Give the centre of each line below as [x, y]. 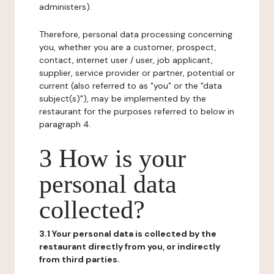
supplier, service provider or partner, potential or [137, 73]
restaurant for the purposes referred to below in [137, 111]
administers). [65, 7]
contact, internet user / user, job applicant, [126, 60]
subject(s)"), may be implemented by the [123, 98]
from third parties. [80, 259]
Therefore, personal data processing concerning [136, 34]
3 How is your [113, 158]
